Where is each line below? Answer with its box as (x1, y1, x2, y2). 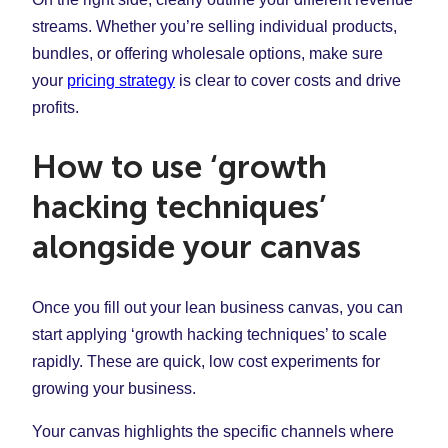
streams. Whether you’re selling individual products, (32, 17, 397, 35)
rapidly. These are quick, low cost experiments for (32, 352, 380, 370)
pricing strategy (67, 71, 175, 89)
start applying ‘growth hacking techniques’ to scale (32, 325, 387, 343)
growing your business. (32, 379, 196, 397)
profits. (32, 98, 79, 116)
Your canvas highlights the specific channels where (32, 422, 394, 440)
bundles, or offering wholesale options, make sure (32, 44, 383, 62)
